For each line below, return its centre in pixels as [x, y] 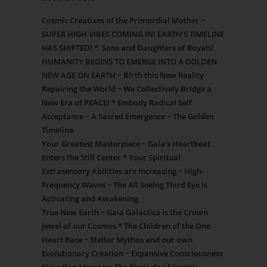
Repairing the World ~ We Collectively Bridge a [127, 89]
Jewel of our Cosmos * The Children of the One [126, 226]
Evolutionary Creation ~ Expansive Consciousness [132, 254]
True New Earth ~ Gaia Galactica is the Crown [125, 212]
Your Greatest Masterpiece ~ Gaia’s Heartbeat [126, 144]
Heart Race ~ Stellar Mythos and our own [117, 240]
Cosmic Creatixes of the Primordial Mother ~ [123, 21]
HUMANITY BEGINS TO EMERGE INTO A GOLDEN [129, 62]
